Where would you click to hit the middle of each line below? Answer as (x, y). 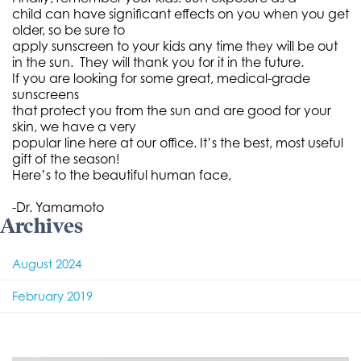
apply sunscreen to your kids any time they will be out (175, 46)
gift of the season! (66, 159)
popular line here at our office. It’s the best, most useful (178, 143)
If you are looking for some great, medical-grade (161, 78)
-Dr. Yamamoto (58, 207)
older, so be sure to (68, 30)
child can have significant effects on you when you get (180, 14)
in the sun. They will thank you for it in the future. (158, 62)
